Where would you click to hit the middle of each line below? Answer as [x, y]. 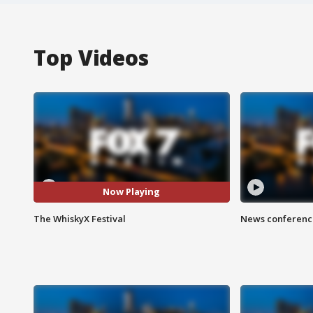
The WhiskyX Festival [80, 218]
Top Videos [91, 57]
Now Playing [132, 192]
